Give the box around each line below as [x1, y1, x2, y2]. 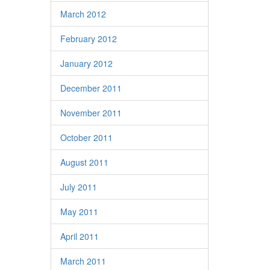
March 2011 [60, 255, 106, 267]
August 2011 [60, 156, 108, 168]
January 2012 [60, 57, 113, 69]
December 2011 [60, 82, 122, 94]
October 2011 [60, 131, 113, 143]
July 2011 [60, 181, 97, 193]
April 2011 [60, 230, 99, 242]
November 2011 [60, 107, 122, 119]
